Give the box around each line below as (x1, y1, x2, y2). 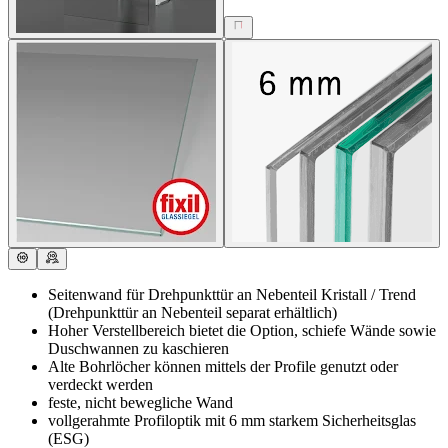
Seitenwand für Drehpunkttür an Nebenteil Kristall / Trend (48, 286, 416, 304)
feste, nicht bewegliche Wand (48, 394, 233, 412)
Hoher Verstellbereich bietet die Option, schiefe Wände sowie (48, 322, 436, 340)
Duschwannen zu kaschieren (48, 340, 229, 358)
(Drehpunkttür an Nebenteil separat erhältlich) (48, 304, 337, 322)
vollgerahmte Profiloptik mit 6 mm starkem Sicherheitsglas (48, 412, 416, 430)
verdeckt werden (48, 376, 153, 394)
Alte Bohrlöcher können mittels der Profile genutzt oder (48, 358, 398, 376)
